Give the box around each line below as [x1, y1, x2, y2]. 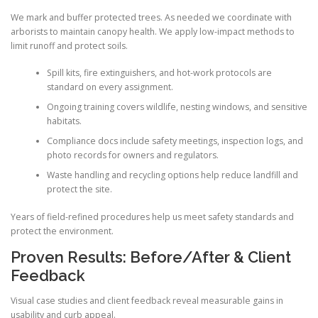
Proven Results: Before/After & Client [11, 247, 291, 266]
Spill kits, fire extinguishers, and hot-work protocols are [46, 67, 272, 79]
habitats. [46, 115, 82, 128]
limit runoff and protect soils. [11, 40, 128, 53]
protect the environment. [11, 224, 114, 237]
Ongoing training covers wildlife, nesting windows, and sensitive [46, 101, 307, 114]
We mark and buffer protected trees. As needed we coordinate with [11, 11, 292, 24]
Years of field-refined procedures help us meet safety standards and [11, 210, 294, 223]
